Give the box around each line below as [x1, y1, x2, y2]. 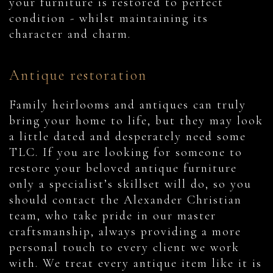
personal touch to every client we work [9, 240, 239, 255]
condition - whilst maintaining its [9, 11, 208, 26]
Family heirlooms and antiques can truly [9, 97, 246, 113]
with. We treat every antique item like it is [9, 256, 262, 271]
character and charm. [9, 27, 131, 42]
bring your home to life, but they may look [9, 113, 263, 129]
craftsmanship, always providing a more [9, 224, 241, 239]
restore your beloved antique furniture [9, 161, 237, 176]
